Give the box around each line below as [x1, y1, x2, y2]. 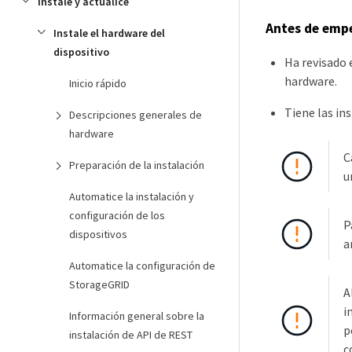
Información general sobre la [69, 309, 204, 323]
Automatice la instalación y [69, 189, 194, 203]
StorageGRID [69, 277, 130, 291]
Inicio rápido [69, 76, 126, 90]
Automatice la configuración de [69, 258, 215, 273]
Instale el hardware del [53, 26, 165, 40]
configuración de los [69, 208, 165, 222]
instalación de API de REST [69, 328, 192, 342]
